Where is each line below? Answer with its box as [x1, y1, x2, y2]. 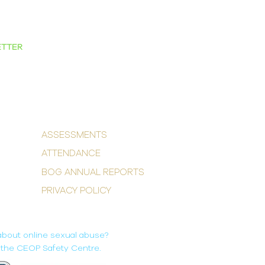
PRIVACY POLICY [41, 186, 111, 195]
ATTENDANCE [41, 148, 101, 158]
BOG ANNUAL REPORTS [41, 167, 144, 177]
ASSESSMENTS [41, 130, 107, 140]
